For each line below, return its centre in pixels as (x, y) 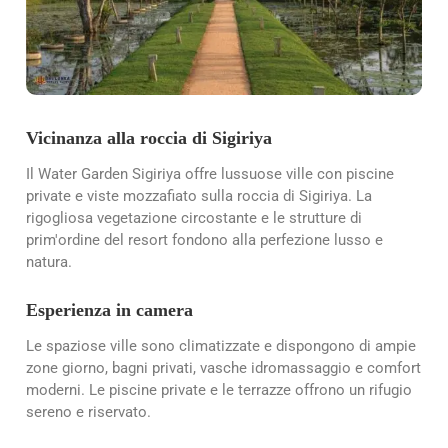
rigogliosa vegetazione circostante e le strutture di (194, 218)
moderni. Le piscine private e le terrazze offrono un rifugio (219, 390)
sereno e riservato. (88, 412)
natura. (49, 262)
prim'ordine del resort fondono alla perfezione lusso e (204, 240)
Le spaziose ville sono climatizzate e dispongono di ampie (221, 346)
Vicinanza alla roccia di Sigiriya (149, 137)
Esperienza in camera (109, 310)
